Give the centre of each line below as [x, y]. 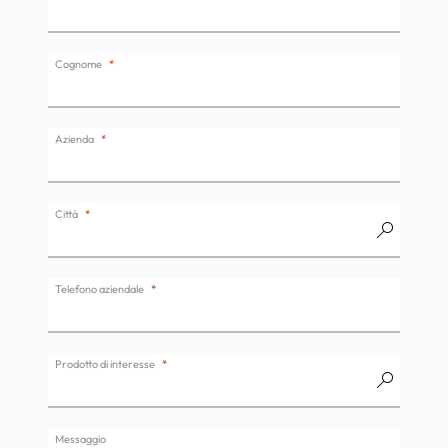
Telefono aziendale [99, 288]
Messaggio [80, 438]
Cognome [78, 63]
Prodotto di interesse [105, 363]
